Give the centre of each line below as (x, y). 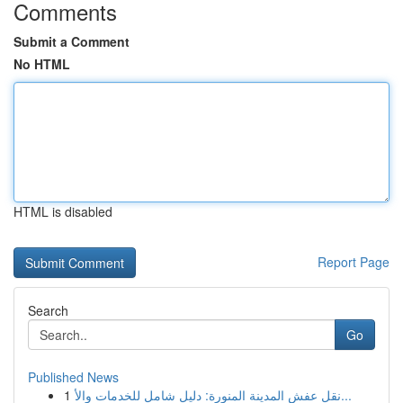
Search (48, 310)
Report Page (354, 262)
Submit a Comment (72, 41)
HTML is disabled (63, 211)
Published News (73, 377)
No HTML (42, 64)
